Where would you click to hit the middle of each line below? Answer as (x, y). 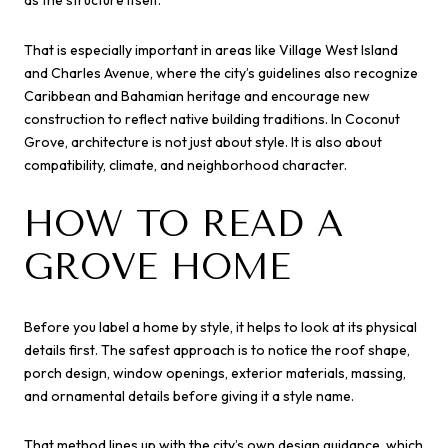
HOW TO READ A (183, 224)
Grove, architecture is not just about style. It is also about (203, 141)
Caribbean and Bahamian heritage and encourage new (197, 95)
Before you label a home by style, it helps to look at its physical (220, 326)
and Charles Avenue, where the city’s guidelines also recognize (221, 72)
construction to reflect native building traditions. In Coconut (212, 118)
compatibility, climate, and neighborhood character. (185, 164)
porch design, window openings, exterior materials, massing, (215, 372)
